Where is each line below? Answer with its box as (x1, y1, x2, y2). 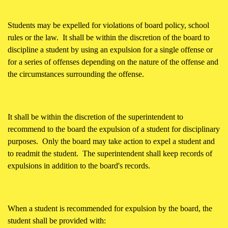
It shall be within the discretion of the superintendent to (8, 112, 183, 122)
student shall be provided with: (8, 216, 106, 225)
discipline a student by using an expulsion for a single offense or (8, 45, 213, 54)
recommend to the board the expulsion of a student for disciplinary (8, 125, 220, 134)
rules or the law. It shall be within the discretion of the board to (8, 33, 210, 42)
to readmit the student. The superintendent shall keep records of (8, 149, 212, 158)
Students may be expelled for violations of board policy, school (8, 21, 209, 30)
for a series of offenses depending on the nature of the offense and (8, 58, 218, 67)
